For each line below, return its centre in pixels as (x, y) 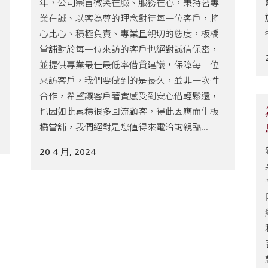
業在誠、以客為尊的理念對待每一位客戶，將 (129, 18)
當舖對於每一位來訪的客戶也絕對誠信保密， (129, 49)
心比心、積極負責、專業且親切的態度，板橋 (129, 33)
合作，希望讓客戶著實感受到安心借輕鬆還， (129, 95)
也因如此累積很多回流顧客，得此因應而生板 (129, 111)
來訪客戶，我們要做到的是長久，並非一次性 (129, 80)
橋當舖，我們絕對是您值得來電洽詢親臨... (124, 127)
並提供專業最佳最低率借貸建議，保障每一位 (129, 64)
